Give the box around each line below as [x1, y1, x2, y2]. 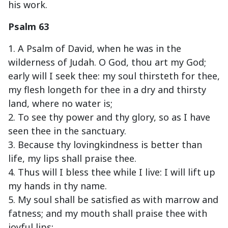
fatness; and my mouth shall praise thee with [8, 207, 207, 220]
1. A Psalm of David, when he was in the [8, 42, 181, 55]
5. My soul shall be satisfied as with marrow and [8, 193, 218, 206]
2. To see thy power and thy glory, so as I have [8, 111, 210, 124]
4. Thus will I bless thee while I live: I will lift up [8, 166, 215, 179]
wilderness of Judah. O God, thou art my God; [8, 56, 206, 69]
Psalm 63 [8, 20, 49, 33]
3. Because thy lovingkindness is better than [8, 138, 202, 151]
